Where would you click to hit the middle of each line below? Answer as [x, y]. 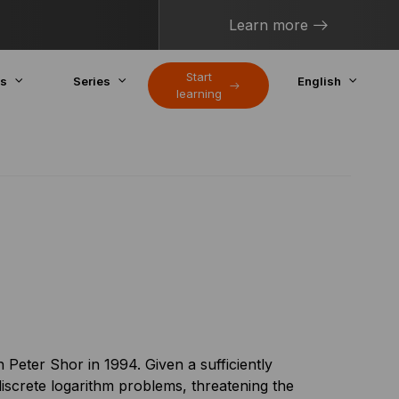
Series [91, 81]
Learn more [269, 25]
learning [199, 94]
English [319, 81]
